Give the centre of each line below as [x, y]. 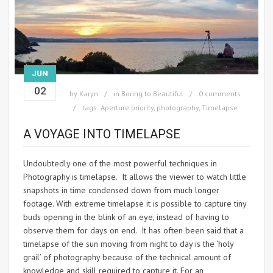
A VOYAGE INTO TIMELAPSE [102, 134]
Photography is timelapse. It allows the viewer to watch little [135, 177]
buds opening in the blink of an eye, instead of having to [126, 217]
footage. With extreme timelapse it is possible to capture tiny [135, 204]
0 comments [220, 94]
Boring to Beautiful [152, 94]
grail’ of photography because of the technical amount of [127, 257]
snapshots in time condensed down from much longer [121, 190]
